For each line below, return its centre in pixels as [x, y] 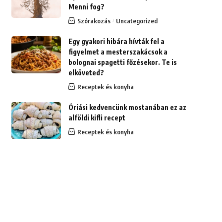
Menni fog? [86, 6]
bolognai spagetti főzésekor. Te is [122, 62]
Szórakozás [94, 21]
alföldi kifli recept [97, 117]
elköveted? [86, 72]
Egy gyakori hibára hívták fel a [116, 41]
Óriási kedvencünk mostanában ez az [127, 107]
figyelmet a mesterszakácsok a [118, 52]
